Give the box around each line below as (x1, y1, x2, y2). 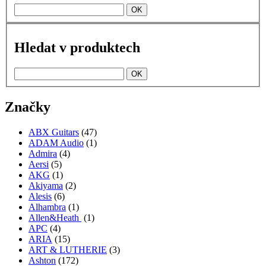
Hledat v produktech (14, 39, 140, 55)
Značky (5, 99, 50, 115)
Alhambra (28, 201, 66, 212)
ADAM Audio (28, 137, 84, 148)
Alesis (28, 191, 52, 201)
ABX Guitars (28, 126, 79, 137)
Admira (28, 148, 57, 159)
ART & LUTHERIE (28, 244, 107, 255)
